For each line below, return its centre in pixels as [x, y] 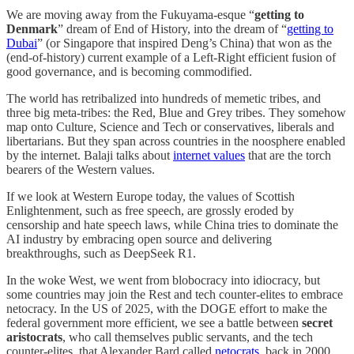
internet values [209, 155]
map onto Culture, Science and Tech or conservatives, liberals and [170, 126]
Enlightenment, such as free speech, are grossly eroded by [150, 210]
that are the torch [288, 155]
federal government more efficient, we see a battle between [154, 322]
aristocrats [34, 337]
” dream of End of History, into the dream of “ [172, 28]
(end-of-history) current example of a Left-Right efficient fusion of [171, 57]
